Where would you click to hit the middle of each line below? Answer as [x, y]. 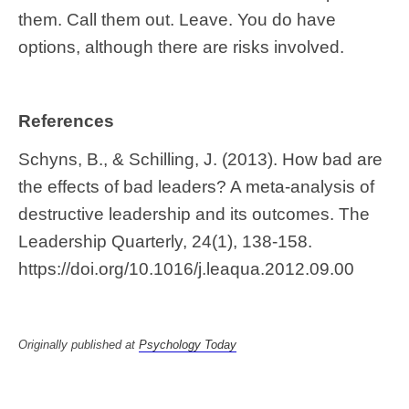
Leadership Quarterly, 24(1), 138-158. [165, 241]
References [66, 121]
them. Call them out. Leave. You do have [177, 19]
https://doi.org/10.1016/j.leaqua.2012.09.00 [186, 268]
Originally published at [79, 344]
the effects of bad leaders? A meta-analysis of [196, 186]
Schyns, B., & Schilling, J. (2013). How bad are [200, 159]
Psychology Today [188, 344]
